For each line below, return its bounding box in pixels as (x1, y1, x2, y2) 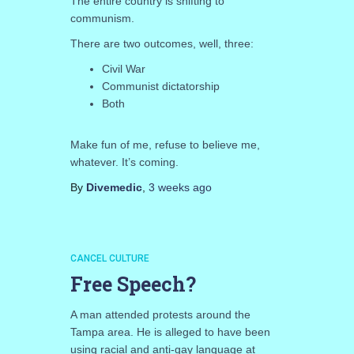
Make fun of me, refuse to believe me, (70, 137, 260, 151)
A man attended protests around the (70, 307, 250, 321)
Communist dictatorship (101, 79, 220, 92)
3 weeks (148, 180, 190, 194)
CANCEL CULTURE (70, 252, 149, 264)
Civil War (101, 62, 145, 75)
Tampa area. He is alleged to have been (70, 325, 270, 338)
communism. (70, 11, 134, 24)
